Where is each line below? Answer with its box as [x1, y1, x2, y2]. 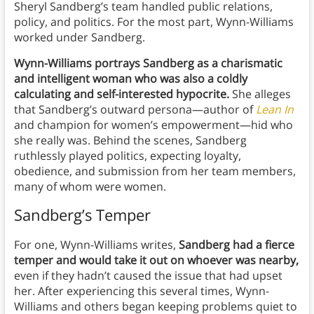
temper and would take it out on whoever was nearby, [13, 252, 299, 268]
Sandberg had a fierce [178, 237, 294, 253]
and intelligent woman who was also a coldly [13, 71, 247, 87]
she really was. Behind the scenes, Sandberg [13, 132, 247, 149]
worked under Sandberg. [13, 29, 148, 46]
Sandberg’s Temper [13, 204, 151, 226]
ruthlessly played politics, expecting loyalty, [13, 148, 241, 164]
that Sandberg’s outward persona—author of [13, 102, 256, 118]
